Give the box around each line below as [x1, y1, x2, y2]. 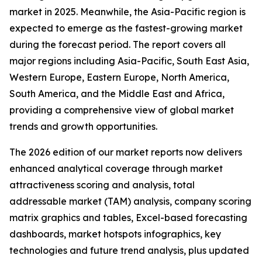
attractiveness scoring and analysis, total [9, 179, 195, 191]
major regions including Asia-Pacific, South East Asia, [9, 55, 249, 67]
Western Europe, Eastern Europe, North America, [9, 71, 229, 84]
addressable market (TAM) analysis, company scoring [9, 195, 251, 208]
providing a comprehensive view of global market [9, 104, 234, 116]
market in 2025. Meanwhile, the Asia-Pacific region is [9, 6, 246, 18]
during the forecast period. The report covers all [9, 39, 226, 51]
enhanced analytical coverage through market [9, 163, 223, 175]
